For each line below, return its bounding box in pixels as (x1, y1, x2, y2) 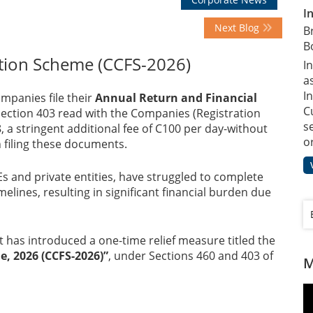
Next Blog (214, 21, 262, 35)
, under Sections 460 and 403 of (108, 248, 273, 264)
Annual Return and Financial (95, 90, 257, 106)
